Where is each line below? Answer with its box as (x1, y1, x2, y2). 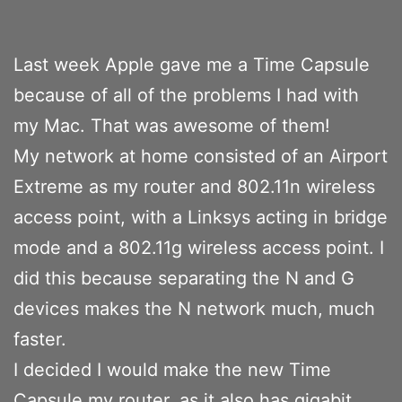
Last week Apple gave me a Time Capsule (13, 53, 370, 75)
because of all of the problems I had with (13, 83, 359, 106)
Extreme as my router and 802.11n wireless (13, 175, 375, 197)
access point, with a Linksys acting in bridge (13, 205, 388, 228)
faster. (13, 328, 66, 350)
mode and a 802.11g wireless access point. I (13, 236, 384, 258)
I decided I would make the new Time (13, 358, 331, 380)
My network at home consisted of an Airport (13, 144, 388, 167)
